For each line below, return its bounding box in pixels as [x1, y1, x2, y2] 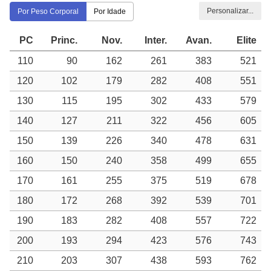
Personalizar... [207, 6, 253, 15]
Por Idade [94, 7, 126, 16]
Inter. [145, 34, 167, 45]
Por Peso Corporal [18, 7, 79, 16]
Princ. [51, 34, 77, 45]
